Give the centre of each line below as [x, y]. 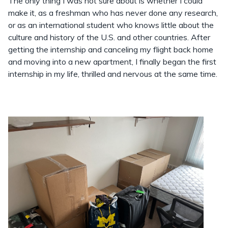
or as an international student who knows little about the [111, 25]
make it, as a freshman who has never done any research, [113, 13]
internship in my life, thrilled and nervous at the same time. [113, 74]
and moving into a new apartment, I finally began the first [112, 62]
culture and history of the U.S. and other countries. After [109, 37]
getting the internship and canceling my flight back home [111, 49]
